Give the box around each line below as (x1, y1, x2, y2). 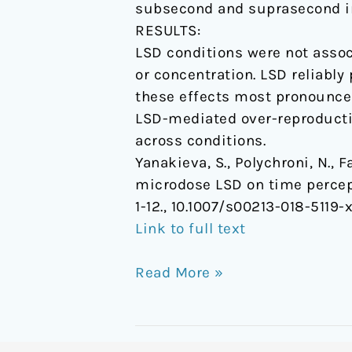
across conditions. (135, 131, 266, 149)
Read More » (135, 264, 224, 282)
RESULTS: (135, 21, 200, 39)
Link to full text (135, 219, 246, 237)
